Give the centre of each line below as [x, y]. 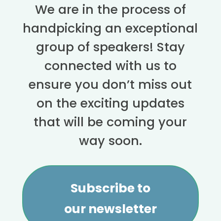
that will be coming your [110, 122]
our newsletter [110, 209]
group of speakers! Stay [110, 47]
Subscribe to [110, 188]
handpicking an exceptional [110, 28]
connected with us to [110, 66]
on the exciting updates [110, 103]
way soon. [110, 141]
